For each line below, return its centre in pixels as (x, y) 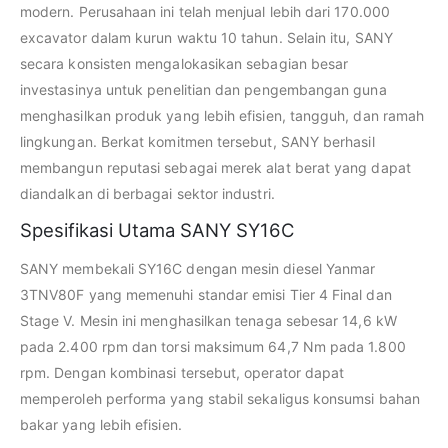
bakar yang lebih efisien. (101, 425)
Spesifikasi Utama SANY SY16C (157, 230)
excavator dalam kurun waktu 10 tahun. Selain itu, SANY (206, 38)
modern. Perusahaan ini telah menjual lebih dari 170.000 (205, 12)
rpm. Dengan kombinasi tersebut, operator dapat (182, 373)
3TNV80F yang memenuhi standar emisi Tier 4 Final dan (206, 295)
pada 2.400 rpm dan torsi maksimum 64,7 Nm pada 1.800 (213, 347)
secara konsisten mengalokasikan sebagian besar (184, 64)
